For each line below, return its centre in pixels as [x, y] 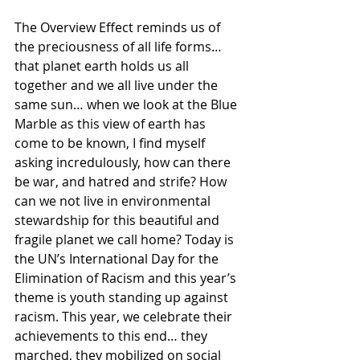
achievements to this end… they [112, 335]
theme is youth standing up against [123, 297]
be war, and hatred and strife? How [122, 181]
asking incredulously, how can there [124, 162]
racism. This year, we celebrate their [125, 316]
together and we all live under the [118, 85]
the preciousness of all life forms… [120, 46]
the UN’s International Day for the [118, 258]
